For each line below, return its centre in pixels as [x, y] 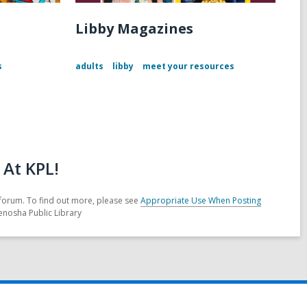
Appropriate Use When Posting [201, 201]
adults [89, 66]
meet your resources [188, 66]
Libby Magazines [134, 29]
